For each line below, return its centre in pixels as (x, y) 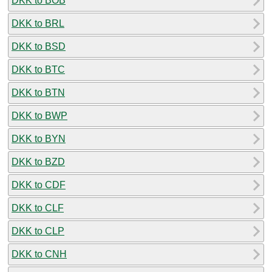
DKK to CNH (39, 254)
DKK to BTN (38, 92)
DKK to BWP (39, 115)
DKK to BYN (39, 138)
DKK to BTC (38, 69)
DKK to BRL (38, 23)
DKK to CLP (38, 231)
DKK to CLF (38, 208)
